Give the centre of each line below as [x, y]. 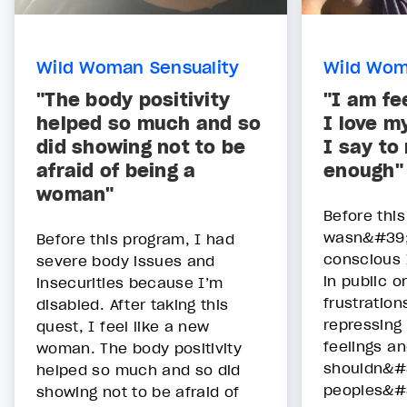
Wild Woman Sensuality [138, 68]
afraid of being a [116, 171]
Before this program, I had [136, 239]
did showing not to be [141, 148]
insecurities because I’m [130, 283]
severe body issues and [126, 261]
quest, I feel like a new [123, 327]
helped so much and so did [139, 370]
